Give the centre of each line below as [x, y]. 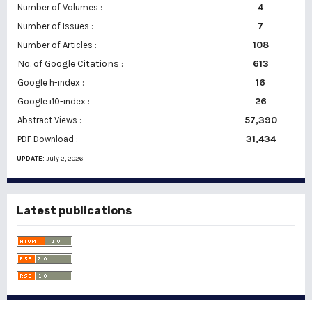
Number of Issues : [55, 26]
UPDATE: [32, 159]
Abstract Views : [49, 120]
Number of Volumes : [60, 7]
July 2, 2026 [65, 159]
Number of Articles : [57, 45]
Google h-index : [51, 83]
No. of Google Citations [68, 64]
